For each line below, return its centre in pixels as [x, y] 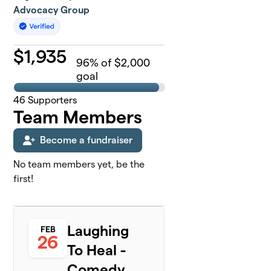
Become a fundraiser [87, 140]
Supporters [51, 100]
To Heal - [97, 250]
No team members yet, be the [79, 164]
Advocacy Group [52, 10]
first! [24, 178]
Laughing [98, 230]
